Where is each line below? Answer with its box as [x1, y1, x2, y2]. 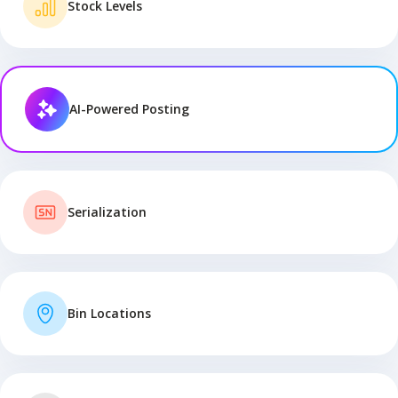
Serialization [68, 203, 147, 220]
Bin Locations [68, 304, 151, 322]
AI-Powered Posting [69, 99, 189, 117]
